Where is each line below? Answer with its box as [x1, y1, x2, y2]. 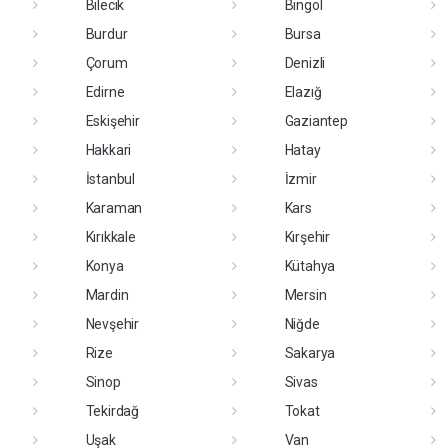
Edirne [85, 83, 125, 100]
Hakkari [85, 141, 132, 158]
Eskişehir [85, 112, 140, 129]
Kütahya [284, 257, 336, 274]
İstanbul [85, 170, 135, 187]
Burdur [85, 25, 128, 42]
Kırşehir [284, 228, 330, 245]
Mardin [85, 286, 129, 303]
